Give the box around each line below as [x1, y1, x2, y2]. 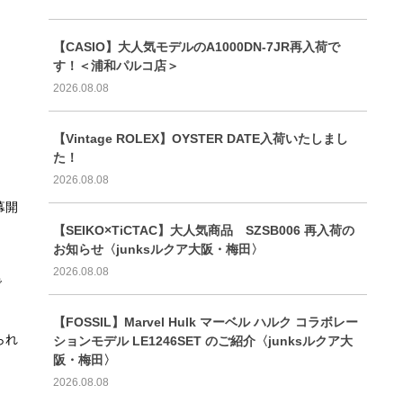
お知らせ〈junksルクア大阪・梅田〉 [52, 241, 264, 256]
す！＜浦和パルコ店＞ [52, 58, 179, 73]
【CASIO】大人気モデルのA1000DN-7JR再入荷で [52, 39, 340, 54]
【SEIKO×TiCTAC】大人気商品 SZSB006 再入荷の [52, 222, 354, 237]
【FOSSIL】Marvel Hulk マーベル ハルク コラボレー [52, 314, 358, 329]
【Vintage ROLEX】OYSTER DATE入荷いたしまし [52, 130, 348, 146]
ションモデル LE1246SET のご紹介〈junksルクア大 [52, 333, 353, 348]
